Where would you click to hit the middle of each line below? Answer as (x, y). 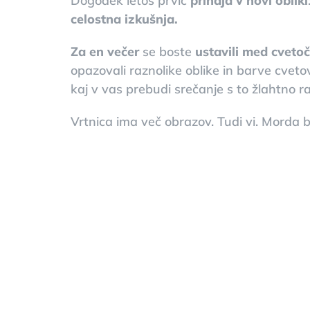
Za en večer (104, 51)
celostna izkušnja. (124, 19)
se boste (167, 51)
